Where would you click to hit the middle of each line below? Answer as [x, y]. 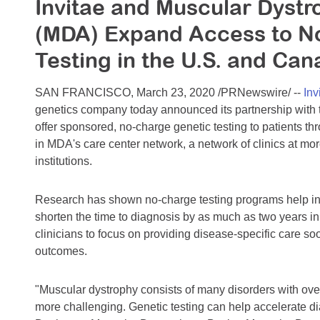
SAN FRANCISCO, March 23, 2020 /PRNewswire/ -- [169, 93]
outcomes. [64, 251]
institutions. [64, 161]
